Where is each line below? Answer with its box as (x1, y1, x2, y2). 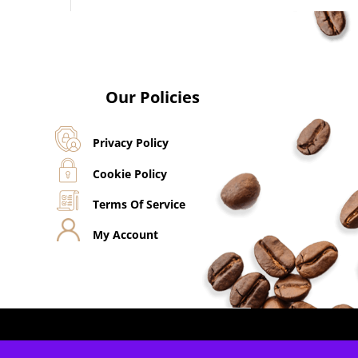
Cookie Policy (93, 165, 168, 181)
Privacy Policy (93, 135, 169, 151)
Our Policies (105, 86, 201, 109)
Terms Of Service (93, 196, 186, 212)
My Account (93, 226, 159, 242)
